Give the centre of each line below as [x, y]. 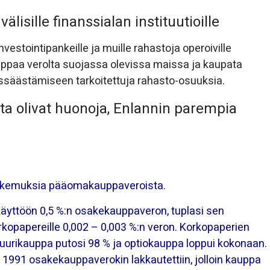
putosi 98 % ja [89, 244]
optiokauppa [154, 244]
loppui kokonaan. [225, 244]
